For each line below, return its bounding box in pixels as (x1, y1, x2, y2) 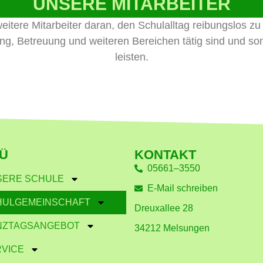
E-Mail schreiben (147, 183, 218, 193)
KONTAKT (134, 147, 196, 162)
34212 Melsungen (134, 222, 210, 233)
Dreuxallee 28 (134, 203, 193, 213)
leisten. (114, 50, 149, 63)
